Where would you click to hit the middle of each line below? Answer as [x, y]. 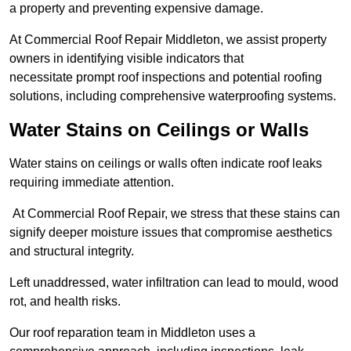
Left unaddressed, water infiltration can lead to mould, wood [174, 283]
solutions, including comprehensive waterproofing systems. [173, 96]
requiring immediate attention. [92, 183]
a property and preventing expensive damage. [136, 9]
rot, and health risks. [65, 302]
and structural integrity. [72, 251]
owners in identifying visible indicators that [127, 59]
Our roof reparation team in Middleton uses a [132, 333]
